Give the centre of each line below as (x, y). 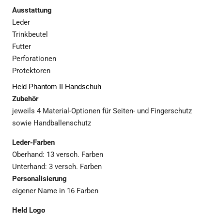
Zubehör (25, 99)
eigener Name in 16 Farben (55, 191)
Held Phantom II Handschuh (57, 87)
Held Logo (29, 210)
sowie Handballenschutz (52, 123)
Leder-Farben (33, 143)
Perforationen (34, 59)
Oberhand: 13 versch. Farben (58, 155)
